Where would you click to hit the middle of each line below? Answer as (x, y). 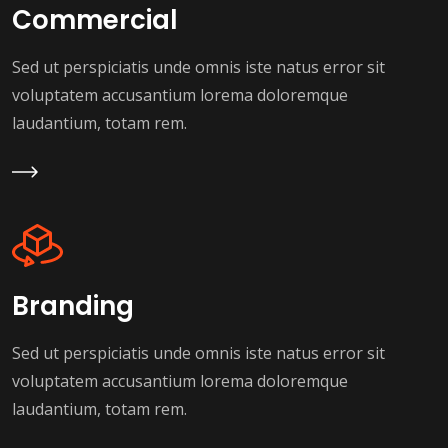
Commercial (95, 20)
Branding (73, 306)
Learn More (56, 171)
